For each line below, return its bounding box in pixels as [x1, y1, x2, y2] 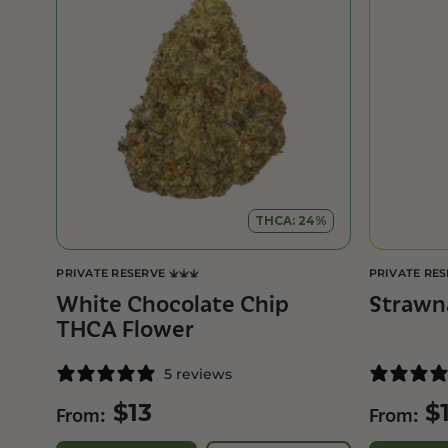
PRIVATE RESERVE [56, 265, 166, 281]
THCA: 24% [255, 213, 328, 228]
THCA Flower [56, 315, 195, 344]
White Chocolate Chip [56, 290, 290, 319]
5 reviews [164, 364, 233, 384]
